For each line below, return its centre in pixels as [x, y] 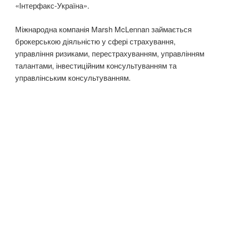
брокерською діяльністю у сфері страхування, [95, 41]
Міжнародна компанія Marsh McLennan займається [103, 29]
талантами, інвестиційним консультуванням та [96, 65]
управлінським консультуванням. [73, 77]
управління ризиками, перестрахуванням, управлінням [110, 53]
